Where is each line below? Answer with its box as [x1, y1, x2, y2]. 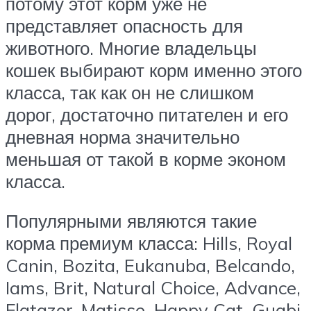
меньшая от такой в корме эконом [6, 147, 286, 170]
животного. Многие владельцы [6, 36, 257, 59]
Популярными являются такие [6, 210, 257, 233]
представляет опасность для [6, 14, 243, 37]
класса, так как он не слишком [6, 81, 254, 103]
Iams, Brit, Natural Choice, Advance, [6, 276, 301, 299]
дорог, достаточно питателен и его [6, 103, 288, 126]
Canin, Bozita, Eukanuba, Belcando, [6, 254, 295, 277]
